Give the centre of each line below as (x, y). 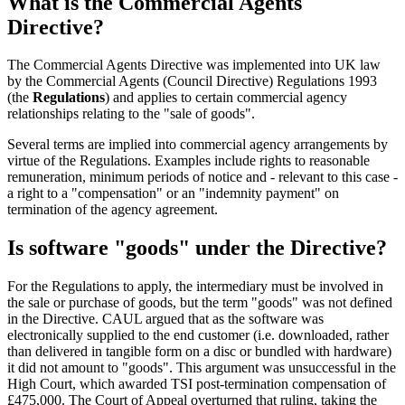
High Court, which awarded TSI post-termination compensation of (197, 384)
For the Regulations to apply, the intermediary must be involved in (195, 287)
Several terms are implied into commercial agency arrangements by (198, 145)
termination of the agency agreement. (113, 210)
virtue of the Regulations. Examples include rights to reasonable (188, 161)
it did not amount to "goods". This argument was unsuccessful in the (202, 368)
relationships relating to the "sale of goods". (131, 114)
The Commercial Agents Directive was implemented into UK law (194, 65)
